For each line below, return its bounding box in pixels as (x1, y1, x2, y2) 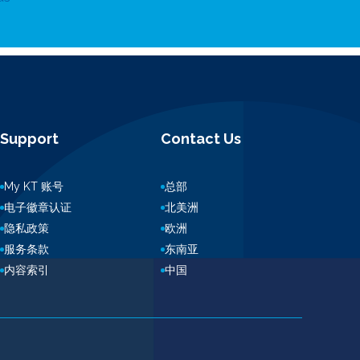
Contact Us (161, 130, 241, 147)
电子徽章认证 (4, 201, 72, 214)
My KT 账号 (4, 180, 63, 193)
